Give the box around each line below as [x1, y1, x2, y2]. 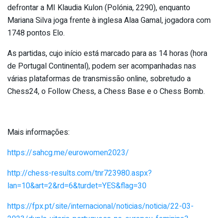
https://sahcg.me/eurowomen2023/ [7, 146, 129, 159]
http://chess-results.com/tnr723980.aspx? [7, 167, 152, 179]
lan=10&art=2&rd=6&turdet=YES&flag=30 [7, 180, 146, 192]
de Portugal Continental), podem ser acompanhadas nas [7, 60, 196, 72]
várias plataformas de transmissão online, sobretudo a [7, 73, 191, 85]
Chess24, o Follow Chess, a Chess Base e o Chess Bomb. [7, 85, 205, 97]
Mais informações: [7, 126, 70, 138]
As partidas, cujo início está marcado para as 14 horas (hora [7, 47, 207, 59]
